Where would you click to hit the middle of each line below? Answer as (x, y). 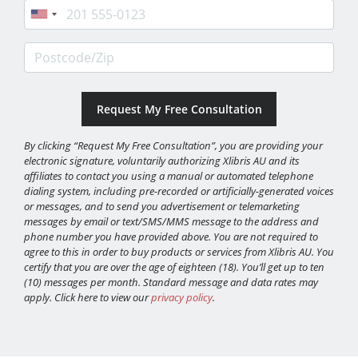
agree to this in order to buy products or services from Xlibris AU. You (179, 252)
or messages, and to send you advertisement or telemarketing (162, 207)
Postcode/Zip (63, 51)
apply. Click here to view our (88, 298)
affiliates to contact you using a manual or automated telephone (169, 176)
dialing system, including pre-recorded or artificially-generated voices (179, 191)
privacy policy (182, 298)
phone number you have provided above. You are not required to (171, 237)
